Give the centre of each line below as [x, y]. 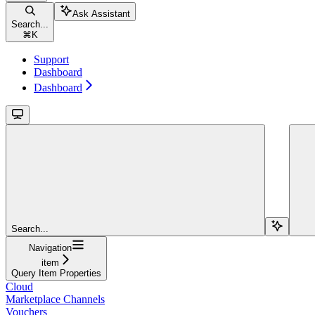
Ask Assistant [101, 14]
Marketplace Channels [55, 300]
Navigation [50, 248]
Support [51, 60]
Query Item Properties [56, 274]
